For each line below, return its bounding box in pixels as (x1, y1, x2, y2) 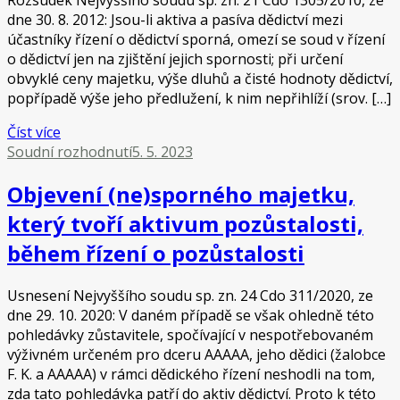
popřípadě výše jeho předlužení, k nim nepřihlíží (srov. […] (7, 88, 391, 109)
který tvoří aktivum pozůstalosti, (7, 209, 363, 239)
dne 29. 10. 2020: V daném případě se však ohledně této (7, 305, 374, 326)
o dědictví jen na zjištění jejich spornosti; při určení (7, 49, 343, 70)
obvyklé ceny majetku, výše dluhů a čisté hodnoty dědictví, (7, 69, 393, 89)
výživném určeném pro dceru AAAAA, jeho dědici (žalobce (7, 345, 386, 365)
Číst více (7, 122, 61, 143)
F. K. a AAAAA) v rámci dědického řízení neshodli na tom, (7, 364, 375, 385)
